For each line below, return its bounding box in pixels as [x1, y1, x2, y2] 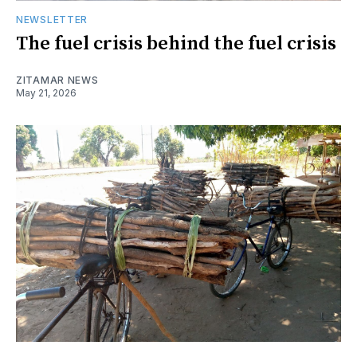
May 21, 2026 [16, 86, 76, 99]
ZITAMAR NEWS [16, 73, 99, 86]
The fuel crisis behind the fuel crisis [16, 31, 336, 56]
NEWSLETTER [16, 13, 88, 25]
